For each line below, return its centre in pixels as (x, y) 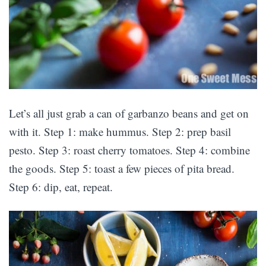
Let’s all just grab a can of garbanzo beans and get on (129, 113)
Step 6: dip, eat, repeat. (61, 186)
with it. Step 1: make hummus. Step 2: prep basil (120, 131)
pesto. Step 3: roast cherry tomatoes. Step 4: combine (129, 150)
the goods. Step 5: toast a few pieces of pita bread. (122, 168)
